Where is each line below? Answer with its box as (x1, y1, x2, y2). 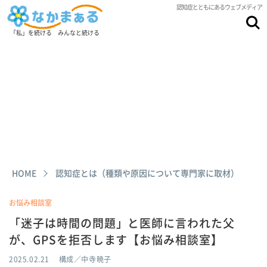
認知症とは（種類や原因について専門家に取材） (55, 167, 239, 179)
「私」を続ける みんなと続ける (10, 27, 100, 37)
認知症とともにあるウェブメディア (176, 2, 262, 11)
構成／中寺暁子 (58, 254, 111, 265)
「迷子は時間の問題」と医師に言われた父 (9, 215, 235, 231)
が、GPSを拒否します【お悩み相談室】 (9, 231, 223, 248)
